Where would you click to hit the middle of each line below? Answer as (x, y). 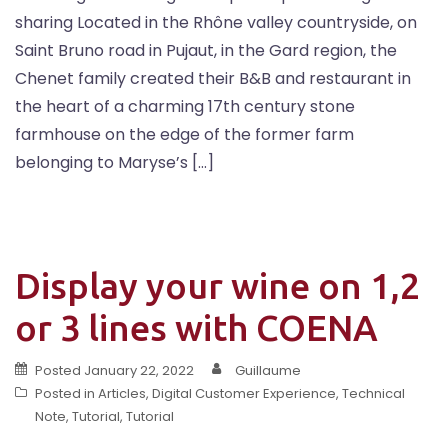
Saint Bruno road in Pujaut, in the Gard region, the (206, 51)
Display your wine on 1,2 (217, 286)
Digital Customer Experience (244, 394)
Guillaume (268, 371)
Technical (373, 394)
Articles (122, 394)
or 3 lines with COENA (196, 328)
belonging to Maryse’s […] (114, 163)
